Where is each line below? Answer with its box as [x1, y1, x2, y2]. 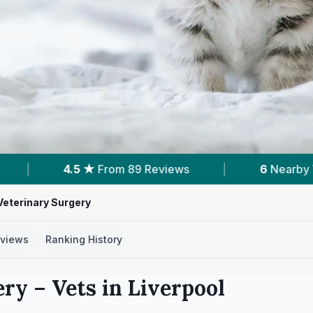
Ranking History [45, 233, 122, 245]
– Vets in [28, 275, 128, 301]
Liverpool [128, 275, 225, 301]
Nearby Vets [124, 162, 190, 176]
